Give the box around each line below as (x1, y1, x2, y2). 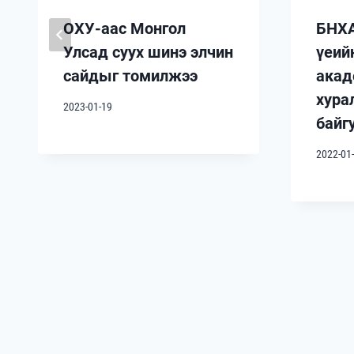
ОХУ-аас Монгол (63, 19, 186, 39)
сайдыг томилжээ (63, 66, 198, 86)
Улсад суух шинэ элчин (63, 43, 233, 62)
